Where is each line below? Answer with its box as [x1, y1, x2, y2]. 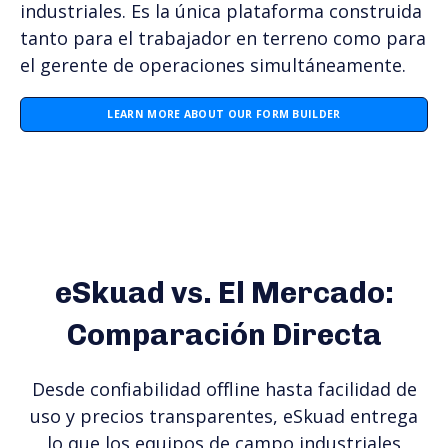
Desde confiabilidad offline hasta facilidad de [31, 376, 417, 401]
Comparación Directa [66, 317, 382, 354]
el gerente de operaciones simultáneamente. [20, 53, 406, 78]
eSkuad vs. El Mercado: [54, 275, 394, 312]
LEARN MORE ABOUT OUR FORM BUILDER [107, 107, 341, 122]
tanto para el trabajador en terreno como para [20, 26, 426, 51]
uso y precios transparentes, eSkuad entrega [30, 403, 418, 428]
